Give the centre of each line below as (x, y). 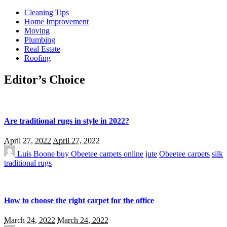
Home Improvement (56, 22)
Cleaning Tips (47, 12)
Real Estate (42, 49)
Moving (37, 31)
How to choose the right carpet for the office (79, 200)
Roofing (37, 58)
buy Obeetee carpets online (100, 154)
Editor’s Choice (45, 79)
